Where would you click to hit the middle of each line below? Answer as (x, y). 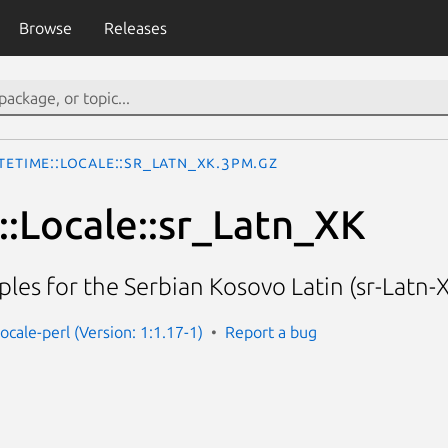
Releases (135, 28)
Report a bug (271, 331)
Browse (45, 28)
